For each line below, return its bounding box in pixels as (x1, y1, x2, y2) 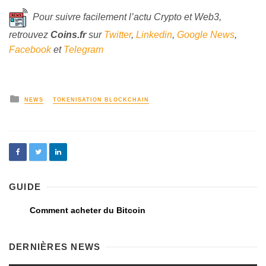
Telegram (64, 45, 103, 55)
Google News (177, 30, 235, 40)
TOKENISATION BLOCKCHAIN (53, 96, 149, 103)
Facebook (9, 45, 51, 55)
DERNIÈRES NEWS (9, 241, 101, 252)
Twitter (104, 30, 131, 40)
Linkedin (136, 30, 172, 40)
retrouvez (9, 30, 50, 40)
